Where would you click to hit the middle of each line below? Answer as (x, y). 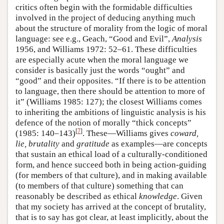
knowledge (158, 196)
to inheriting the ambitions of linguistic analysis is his (111, 112)
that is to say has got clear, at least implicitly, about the (112, 217)
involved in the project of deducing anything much (105, 17)
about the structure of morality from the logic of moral (111, 28)
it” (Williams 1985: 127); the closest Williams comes (109, 101)
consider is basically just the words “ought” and (100, 70)
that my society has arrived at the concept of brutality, (111, 206)
